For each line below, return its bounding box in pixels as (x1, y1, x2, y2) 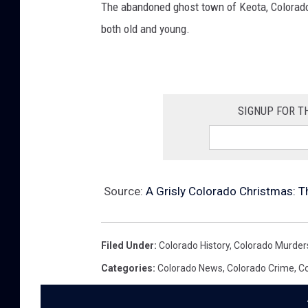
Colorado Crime (227, 262, 294, 274)
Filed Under (101, 239, 154, 251)
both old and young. (101, 21, 190, 36)
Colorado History (159, 239, 230, 251)
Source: (101, 184, 146, 198)
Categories (101, 262, 153, 274)
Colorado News (157, 262, 223, 274)
